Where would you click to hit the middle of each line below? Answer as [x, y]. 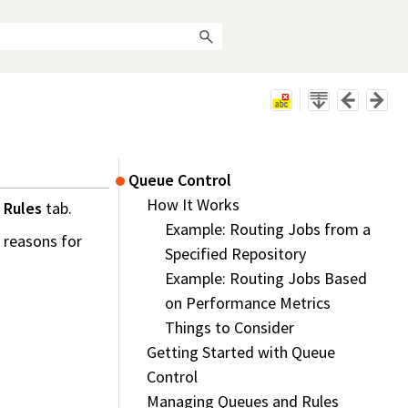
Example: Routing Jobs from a [268, 229]
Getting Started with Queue [241, 352]
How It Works [193, 205]
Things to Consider [229, 328]
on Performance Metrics [248, 303]
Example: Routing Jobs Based [266, 279]
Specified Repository [235, 254]
